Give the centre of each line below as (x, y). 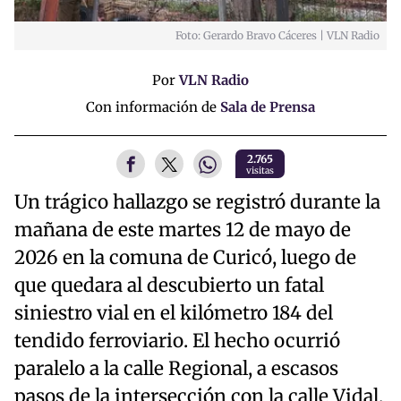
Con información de (153, 107)
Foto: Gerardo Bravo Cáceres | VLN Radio (277, 35)
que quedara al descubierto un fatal (169, 286)
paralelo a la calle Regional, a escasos (176, 369)
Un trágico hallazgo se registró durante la (197, 203)
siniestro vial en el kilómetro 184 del (174, 314)
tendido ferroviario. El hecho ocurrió (177, 341)
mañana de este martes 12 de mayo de (183, 230)
